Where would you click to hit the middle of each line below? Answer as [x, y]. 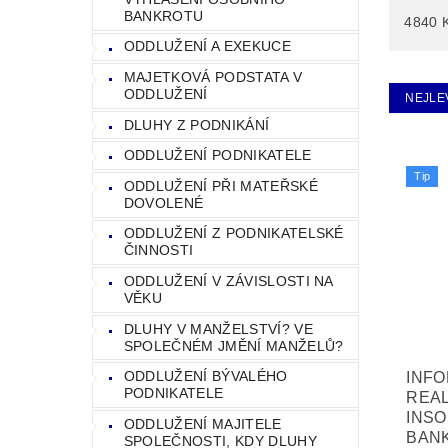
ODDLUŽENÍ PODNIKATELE [217, 155]
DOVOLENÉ [163, 202]
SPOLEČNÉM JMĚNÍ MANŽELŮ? [233, 345]
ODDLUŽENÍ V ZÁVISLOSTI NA [228, 280]
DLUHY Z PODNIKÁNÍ [196, 124]
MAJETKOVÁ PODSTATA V [213, 76]
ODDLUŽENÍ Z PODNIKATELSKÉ [233, 233]
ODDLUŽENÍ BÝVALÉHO [205, 376]
